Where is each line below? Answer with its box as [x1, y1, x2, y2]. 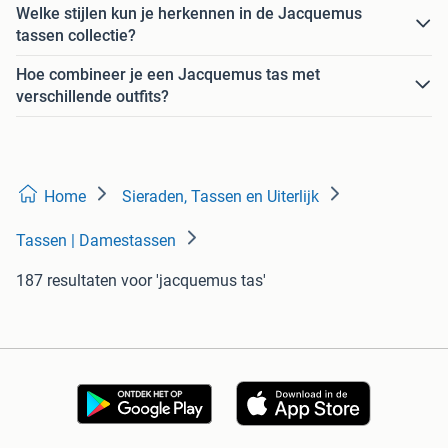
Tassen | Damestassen [16, 230, 176, 250]
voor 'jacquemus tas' [121, 270, 266, 290]
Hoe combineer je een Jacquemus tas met [16, 64, 320, 84]
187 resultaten [16, 270, 117, 290]
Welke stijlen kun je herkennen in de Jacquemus [16, 3, 362, 23]
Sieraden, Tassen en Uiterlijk [122, 186, 319, 206]
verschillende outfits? [16, 86, 169, 106]
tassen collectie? [16, 25, 136, 45]
